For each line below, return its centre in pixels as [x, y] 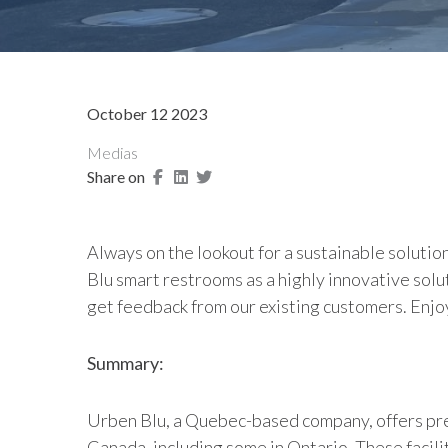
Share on [116, 176]
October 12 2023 [147, 113]
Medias [112, 152]
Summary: [125, 363]
